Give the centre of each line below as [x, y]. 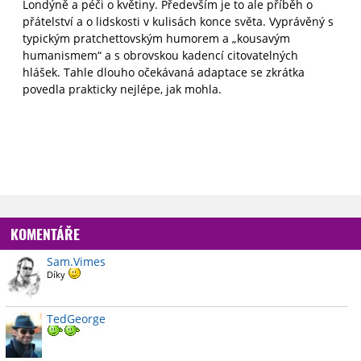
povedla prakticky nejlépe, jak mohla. [122, 89]
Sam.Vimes [76, 261]
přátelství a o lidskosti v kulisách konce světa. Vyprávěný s [178, 22]
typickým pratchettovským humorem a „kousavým [156, 39]
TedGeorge [76, 318]
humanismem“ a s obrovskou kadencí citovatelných [160, 56]
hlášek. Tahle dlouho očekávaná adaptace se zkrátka [164, 73]
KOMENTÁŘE [45, 233]
